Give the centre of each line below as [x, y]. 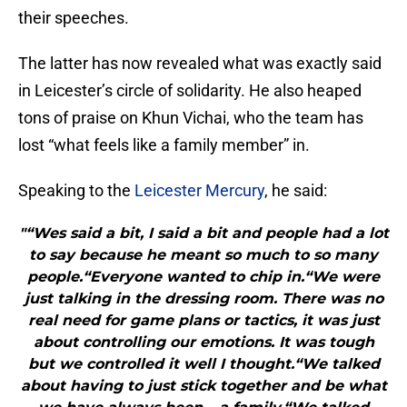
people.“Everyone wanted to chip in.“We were [203, 277]
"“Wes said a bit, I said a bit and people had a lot [203, 233]
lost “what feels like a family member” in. [164, 145]
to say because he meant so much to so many [203, 255]
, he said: [296, 191]
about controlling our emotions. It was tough [203, 342]
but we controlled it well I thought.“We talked [203, 364]
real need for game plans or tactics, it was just [203, 321]
